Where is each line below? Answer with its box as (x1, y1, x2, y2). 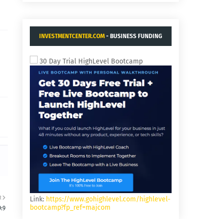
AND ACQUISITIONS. (74, 52, 127, 59)
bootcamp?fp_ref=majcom (30, 203, 110, 212)
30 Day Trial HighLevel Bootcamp (38, 57, 143, 66)
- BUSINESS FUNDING (105, 32, 162, 40)
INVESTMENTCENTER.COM (39, 32, 105, 40)
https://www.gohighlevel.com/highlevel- (46, 195, 171, 204)
